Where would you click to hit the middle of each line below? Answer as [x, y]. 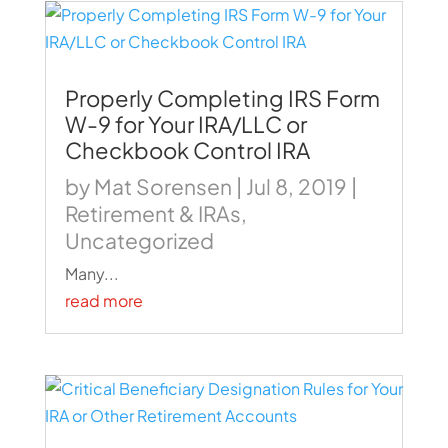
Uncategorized [139, 240]
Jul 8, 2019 [296, 186]
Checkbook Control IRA [187, 150]
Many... [91, 273]
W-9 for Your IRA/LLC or [185, 124]
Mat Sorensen [162, 186]
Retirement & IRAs [152, 213]
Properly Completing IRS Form [222, 98]
